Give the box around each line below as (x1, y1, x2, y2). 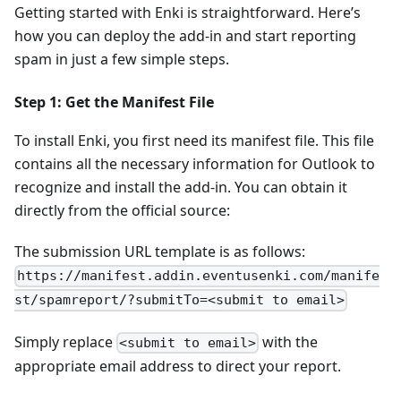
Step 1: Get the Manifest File (14, 92, 214, 113)
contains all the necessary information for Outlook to (14, 154, 375, 175)
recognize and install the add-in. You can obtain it (14, 177, 347, 198)
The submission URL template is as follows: (14, 242, 305, 262)
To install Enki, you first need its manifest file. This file (14, 131, 374, 151)
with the (259, 331, 319, 352)
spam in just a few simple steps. (14, 49, 229, 70)
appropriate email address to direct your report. (14, 355, 341, 376)
